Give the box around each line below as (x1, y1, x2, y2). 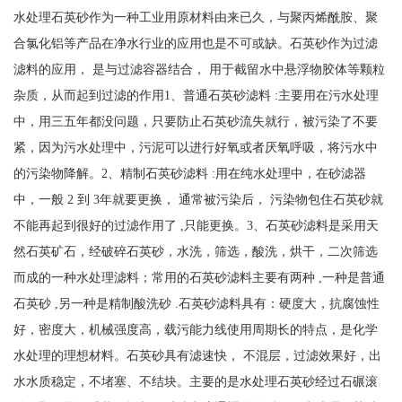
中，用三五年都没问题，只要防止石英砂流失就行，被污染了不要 (13, 114, 378, 129)
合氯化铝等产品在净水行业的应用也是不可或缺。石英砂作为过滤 (13, 36, 378, 51)
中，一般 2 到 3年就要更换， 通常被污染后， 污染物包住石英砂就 (13, 192, 383, 207)
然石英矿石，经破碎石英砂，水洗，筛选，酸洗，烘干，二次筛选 (13, 244, 378, 259)
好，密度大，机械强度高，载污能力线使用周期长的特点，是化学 (13, 322, 378, 337)
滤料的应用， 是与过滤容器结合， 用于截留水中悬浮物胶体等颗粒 (13, 62, 385, 77)
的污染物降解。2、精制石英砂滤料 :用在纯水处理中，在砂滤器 (13, 166, 366, 181)
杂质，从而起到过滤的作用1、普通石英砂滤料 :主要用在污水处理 (13, 88, 379, 103)
